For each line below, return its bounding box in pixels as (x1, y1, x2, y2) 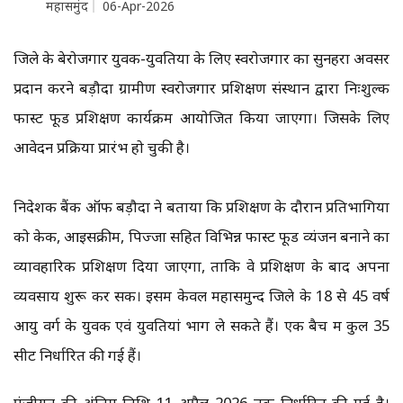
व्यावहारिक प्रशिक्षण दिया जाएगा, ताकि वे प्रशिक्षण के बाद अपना (13, 255, 390, 277)
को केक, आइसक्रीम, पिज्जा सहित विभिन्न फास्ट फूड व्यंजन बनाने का (13, 226, 390, 247)
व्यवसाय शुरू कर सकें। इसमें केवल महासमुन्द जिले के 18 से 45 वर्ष (13, 285, 390, 307)
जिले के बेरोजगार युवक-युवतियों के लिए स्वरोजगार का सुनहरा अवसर (13, 48, 390, 69)
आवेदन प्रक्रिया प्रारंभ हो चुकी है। (13, 137, 190, 158)
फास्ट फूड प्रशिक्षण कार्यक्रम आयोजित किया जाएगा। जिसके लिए (13, 107, 390, 129)
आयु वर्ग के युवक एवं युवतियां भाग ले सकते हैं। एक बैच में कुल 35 (13, 315, 390, 336)
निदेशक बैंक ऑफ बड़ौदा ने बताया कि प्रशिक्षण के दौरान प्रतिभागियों (13, 196, 390, 218)
